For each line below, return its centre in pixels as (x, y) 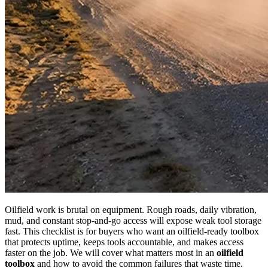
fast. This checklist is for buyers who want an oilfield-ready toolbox (132, 231)
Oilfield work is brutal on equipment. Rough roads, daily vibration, (131, 209)
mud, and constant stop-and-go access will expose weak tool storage (133, 220)
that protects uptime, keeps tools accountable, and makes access (124, 242)
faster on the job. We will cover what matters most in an (111, 252)
